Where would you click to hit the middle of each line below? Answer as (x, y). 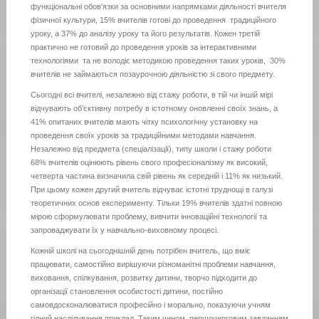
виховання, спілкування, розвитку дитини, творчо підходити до (143, 278)
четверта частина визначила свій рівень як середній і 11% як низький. (156, 176)
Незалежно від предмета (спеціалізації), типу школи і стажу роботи (151, 149)
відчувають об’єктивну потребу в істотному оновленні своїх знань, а (154, 109)
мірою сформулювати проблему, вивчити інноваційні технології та (148, 217)
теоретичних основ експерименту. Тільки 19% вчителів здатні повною (156, 203)
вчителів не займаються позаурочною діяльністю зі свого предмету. (152, 74)
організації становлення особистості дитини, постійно (126, 292)
